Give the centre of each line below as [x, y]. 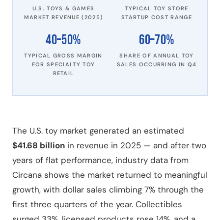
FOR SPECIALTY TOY [63, 64]
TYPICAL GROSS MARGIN [63, 55]
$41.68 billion [39, 145]
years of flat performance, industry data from [100, 160]
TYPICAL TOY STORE [157, 8]
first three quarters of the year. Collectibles [97, 204]
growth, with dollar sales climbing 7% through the [108, 190]
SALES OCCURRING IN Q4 [157, 64]
